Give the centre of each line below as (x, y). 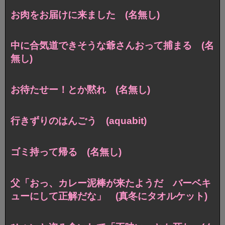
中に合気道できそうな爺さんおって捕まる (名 (112, 46)
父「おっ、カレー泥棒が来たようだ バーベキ (111, 183)
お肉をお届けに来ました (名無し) (85, 15)
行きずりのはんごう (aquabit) (79, 121)
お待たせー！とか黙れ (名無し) (80, 90)
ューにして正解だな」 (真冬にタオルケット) (109, 196)
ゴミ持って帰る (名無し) (66, 152)
